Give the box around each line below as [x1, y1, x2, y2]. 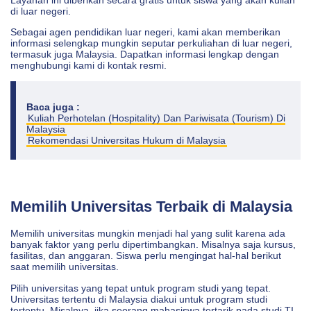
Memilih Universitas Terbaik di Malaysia [10, 197, 292, 215]
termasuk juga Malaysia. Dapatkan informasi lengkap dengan [10, 49, 279, 60]
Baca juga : [26, 101, 80, 113]
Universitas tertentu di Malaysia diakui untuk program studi [10, 293, 267, 305]
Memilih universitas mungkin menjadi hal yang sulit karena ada [10, 228, 285, 239]
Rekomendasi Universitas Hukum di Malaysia [28, 135, 226, 146]
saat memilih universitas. [10, 261, 119, 273]
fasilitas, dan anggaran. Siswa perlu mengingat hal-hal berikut [10, 250, 281, 262]
